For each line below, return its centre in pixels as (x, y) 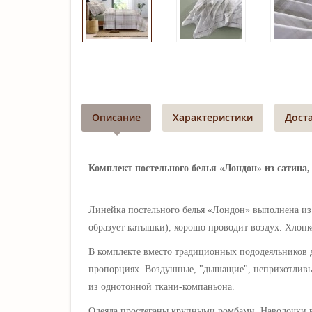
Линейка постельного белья (147, 210)
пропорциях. (117, 269)
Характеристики (213, 117)
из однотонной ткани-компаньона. (162, 286)
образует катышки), (131, 227)
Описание (116, 117)
